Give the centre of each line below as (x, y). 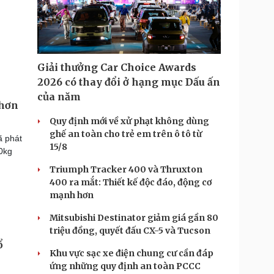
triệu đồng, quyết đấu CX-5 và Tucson (130, 231)
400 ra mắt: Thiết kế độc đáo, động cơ (131, 182)
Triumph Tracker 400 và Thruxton (126, 169)
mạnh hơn (72, 195)
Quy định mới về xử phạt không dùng (129, 121)
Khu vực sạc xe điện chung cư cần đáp (131, 253)
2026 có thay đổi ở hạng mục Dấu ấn (129, 82)
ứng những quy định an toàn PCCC (125, 266)
